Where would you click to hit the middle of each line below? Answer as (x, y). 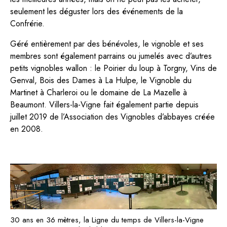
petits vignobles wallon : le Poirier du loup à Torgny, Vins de (113, 68)
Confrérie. (27, 23)
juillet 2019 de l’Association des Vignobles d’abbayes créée (112, 117)
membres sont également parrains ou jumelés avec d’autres (111, 56)
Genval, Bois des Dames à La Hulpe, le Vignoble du (101, 80)
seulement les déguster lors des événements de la (97, 11)
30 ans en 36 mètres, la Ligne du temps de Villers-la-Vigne (107, 220)
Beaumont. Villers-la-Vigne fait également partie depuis (104, 104)
